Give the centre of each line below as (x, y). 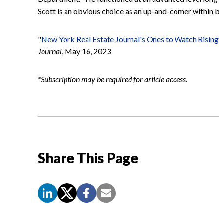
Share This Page (88, 157)
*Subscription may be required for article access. (112, 79)
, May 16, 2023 (86, 51)
